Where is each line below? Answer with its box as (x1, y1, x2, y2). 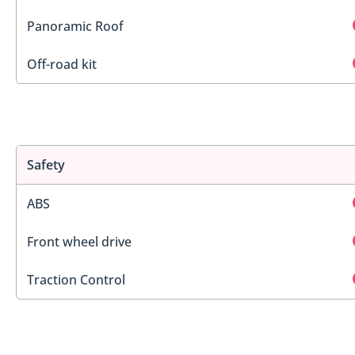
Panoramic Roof (27, 17, 124, 35)
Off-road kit (27, 55, 97, 73)
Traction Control (27, 271, 125, 289)
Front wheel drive (27, 233, 132, 251)
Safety (27, 156, 65, 174)
